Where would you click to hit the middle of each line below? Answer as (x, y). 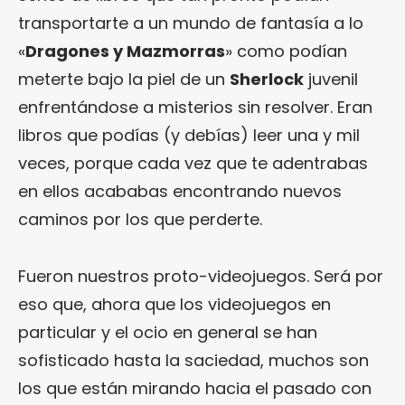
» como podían (286, 51)
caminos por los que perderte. (140, 219)
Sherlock (267, 79)
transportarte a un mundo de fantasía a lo (191, 23)
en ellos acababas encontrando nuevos (180, 191)
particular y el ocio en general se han (168, 332)
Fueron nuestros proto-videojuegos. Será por (201, 276)
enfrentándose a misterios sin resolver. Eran (195, 107)
